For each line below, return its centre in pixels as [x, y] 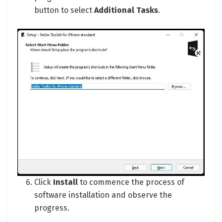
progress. [52, 208]
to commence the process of [131, 182]
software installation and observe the [103, 195]
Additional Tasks [126, 10]
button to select [64, 10]
